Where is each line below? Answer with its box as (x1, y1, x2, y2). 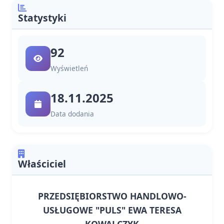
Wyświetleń (50, 63, 88, 73)
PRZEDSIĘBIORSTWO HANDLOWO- (37, 190, 186, 202)
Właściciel (18, 157, 66, 170)
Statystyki (18, 11, 66, 24)
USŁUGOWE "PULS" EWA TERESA (42, 204, 181, 216)
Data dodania (50, 109, 94, 118)
